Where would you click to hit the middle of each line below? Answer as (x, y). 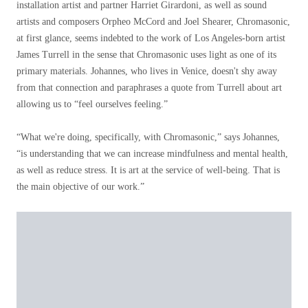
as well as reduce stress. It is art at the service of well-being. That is (148, 170)
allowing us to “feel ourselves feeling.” (92, 104)
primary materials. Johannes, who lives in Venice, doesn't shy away (147, 71)
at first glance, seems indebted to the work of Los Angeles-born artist (151, 38)
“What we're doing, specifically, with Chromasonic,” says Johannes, (148, 137)
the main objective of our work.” (80, 187)
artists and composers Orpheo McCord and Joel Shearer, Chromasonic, (153, 22)
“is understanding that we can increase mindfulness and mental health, (152, 154)
